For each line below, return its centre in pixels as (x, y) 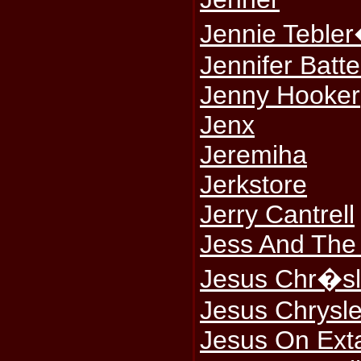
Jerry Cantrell (278, 214)
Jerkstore (254, 185)
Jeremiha (254, 155)
